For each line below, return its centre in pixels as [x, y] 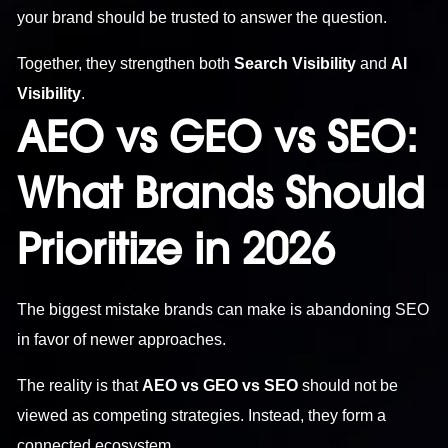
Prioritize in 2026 [176, 248]
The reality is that [80, 385]
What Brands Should [221, 192]
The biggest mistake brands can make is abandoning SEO [223, 309]
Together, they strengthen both [126, 63]
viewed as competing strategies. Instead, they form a [202, 415]
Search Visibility [295, 63]
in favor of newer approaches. [122, 339]
